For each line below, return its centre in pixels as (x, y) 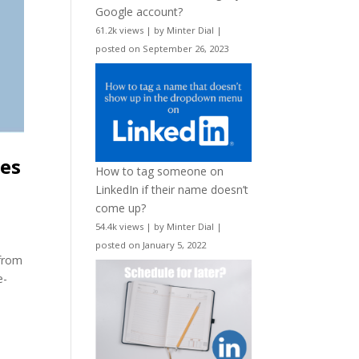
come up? (121, 208)
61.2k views (120, 30)
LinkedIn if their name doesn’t (172, 189)
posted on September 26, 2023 (162, 49)
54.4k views (120, 226)
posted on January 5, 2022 (151, 244)
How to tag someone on (160, 171)
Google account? (139, 12)
